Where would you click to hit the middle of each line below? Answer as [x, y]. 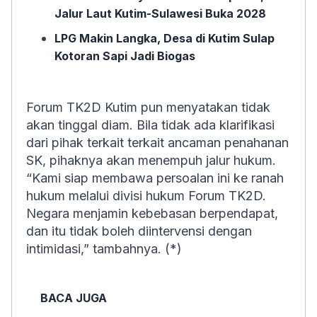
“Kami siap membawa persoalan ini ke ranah [155, 178]
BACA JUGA [74, 298]
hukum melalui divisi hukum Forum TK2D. [146, 196]
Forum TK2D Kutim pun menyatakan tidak [148, 107]
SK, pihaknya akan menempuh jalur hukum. [151, 160]
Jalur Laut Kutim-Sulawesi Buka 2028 [160, 13]
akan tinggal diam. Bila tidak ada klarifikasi [150, 125]
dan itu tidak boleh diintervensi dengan [139, 231]
